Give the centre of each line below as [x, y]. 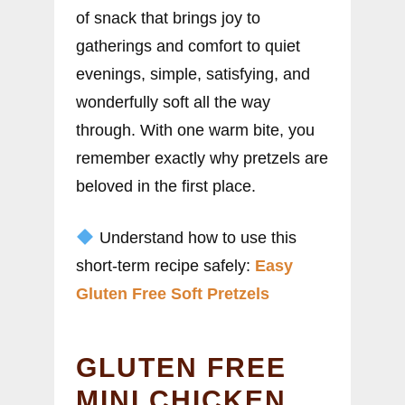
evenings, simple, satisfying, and [193, 74]
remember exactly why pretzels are [202, 158]
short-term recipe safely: [165, 265]
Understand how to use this [195, 237]
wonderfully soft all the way [173, 102]
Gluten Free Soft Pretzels [173, 293]
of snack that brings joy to [168, 18]
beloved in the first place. [166, 186]
